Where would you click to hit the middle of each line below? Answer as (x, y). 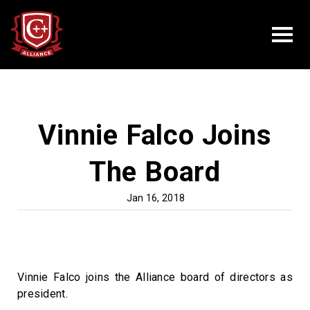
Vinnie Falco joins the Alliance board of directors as (155, 277)
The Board (155, 172)
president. (43, 294)
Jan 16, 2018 (156, 198)
